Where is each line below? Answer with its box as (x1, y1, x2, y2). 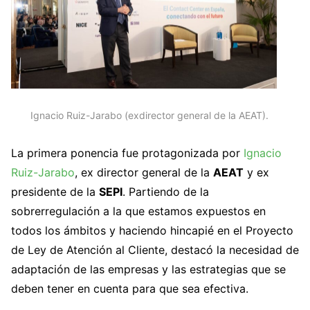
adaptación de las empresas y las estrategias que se (11, 262, 286, 277)
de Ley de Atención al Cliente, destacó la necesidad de (11, 243, 299, 257)
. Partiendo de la (122, 185, 209, 199)
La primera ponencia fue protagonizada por (11, 146, 244, 161)
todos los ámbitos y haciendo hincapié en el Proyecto (11, 224, 293, 238)
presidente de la (11, 185, 99, 199)
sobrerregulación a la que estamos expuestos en (11, 204, 266, 219)
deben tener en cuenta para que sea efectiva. (11, 282, 248, 296)
